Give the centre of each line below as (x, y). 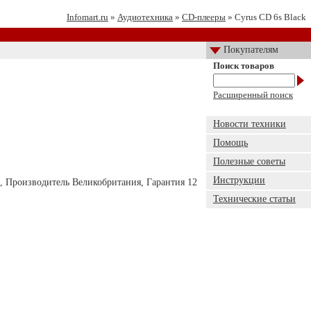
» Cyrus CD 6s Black (266, 17)
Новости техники (250, 124)
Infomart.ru (87, 17)
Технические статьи (254, 199)
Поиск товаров (244, 66)
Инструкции (239, 180)
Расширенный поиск (253, 95)
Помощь (230, 143)
